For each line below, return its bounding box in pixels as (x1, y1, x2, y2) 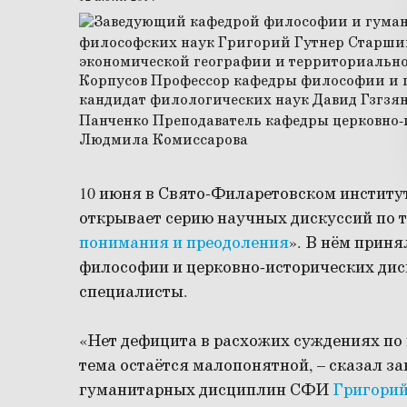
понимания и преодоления (79, 233, 289, 255)
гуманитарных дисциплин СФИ (79, 380, 333, 402)
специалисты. (79, 282, 188, 304)
